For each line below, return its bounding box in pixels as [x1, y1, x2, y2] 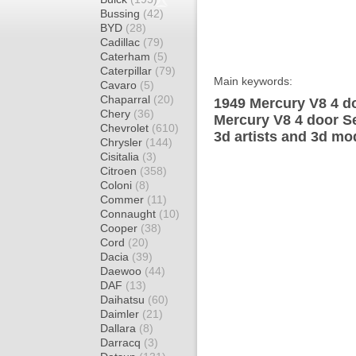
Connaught [100, 207, 159, 220]
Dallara [100, 322, 139, 335]
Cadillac [100, 36, 143, 48]
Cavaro [100, 79, 140, 91]
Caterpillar [100, 64, 155, 77]
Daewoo [100, 265, 145, 277]
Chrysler [100, 136, 145, 149]
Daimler [100, 308, 142, 320]
